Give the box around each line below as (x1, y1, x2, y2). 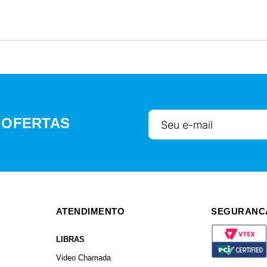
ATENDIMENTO (55, 206, 125, 216)
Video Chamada (55, 253, 111, 262)
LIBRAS (55, 235, 85, 244)
